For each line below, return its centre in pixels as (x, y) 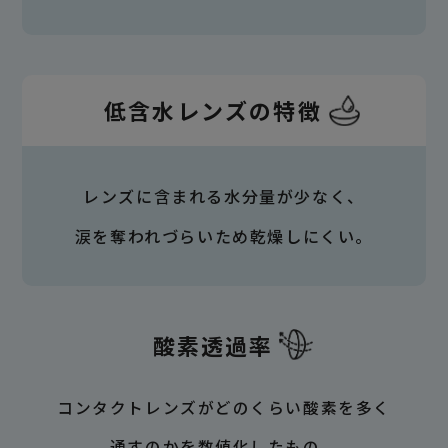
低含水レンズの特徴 (213, 110)
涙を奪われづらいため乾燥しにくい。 (224, 235)
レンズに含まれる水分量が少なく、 (224, 195)
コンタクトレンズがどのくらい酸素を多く (224, 408)
